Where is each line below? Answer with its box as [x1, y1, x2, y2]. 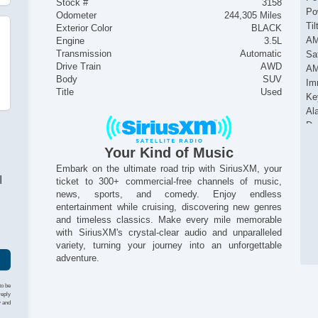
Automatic [239, 48, 282, 60]
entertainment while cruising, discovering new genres [56, 202, 282, 213]
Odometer [56, 10, 97, 21]
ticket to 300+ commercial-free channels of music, [56, 176, 282, 187]
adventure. [56, 253, 100, 264]
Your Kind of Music [104, 145, 234, 161]
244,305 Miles [224, 10, 282, 21]
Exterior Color [56, 23, 113, 34]
